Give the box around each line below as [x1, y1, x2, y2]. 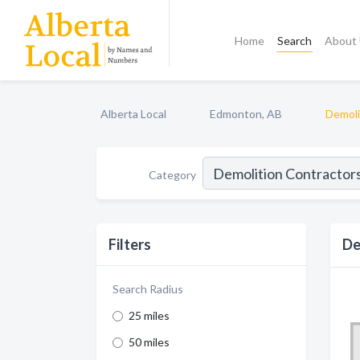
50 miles [129, 335, 170, 349]
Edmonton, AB [210, 107, 282, 121]
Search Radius [112, 282, 183, 296]
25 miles [129, 309, 170, 322]
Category [149, 167, 196, 182]
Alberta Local [100, 107, 166, 121]
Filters [108, 235, 151, 253]
